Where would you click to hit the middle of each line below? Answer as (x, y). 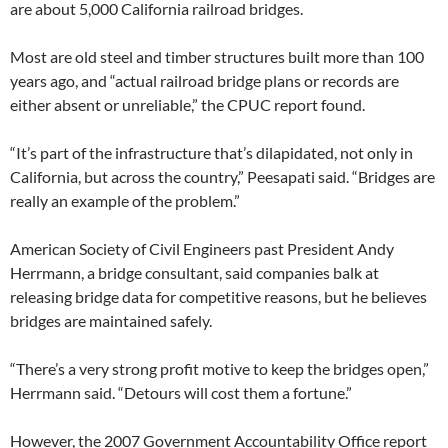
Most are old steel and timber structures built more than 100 (217, 57)
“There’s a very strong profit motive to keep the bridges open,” (219, 369)
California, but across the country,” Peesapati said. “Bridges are (222, 177)
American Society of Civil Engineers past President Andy (202, 249)
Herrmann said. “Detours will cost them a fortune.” (181, 393)
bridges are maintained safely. (111, 321)
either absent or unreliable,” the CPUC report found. (187, 105)
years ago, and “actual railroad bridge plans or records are (204, 81)
